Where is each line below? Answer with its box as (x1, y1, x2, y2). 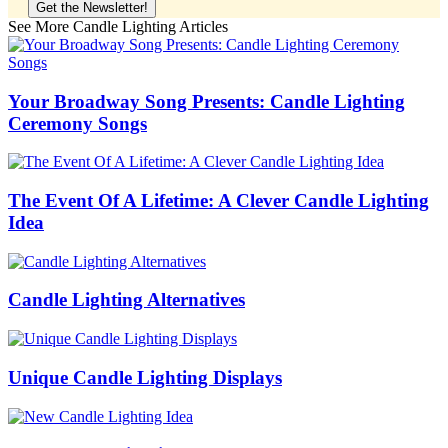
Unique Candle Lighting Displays (8, 366, 282, 388)
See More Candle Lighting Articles (8, 17, 228, 35)
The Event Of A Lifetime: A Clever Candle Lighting (8, 189, 429, 211)
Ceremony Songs (8, 112, 147, 134)
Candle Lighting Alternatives (8, 289, 245, 311)
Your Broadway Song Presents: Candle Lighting (8, 90, 405, 112)
